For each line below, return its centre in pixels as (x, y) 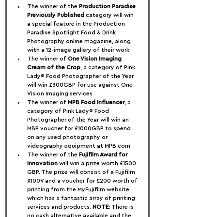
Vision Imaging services (60, 93)
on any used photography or (68, 137)
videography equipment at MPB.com (79, 146)
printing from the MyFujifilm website (79, 189)
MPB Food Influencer (96, 102)
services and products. (60, 207)
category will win (110, 15)
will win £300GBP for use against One (81, 85)
